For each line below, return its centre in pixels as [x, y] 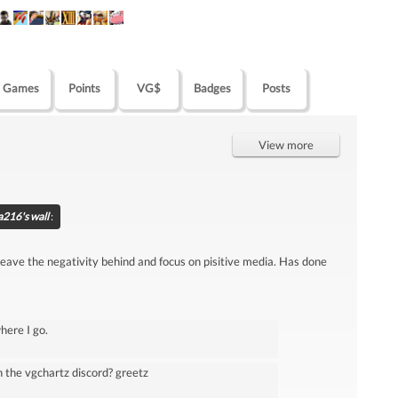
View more [287, 144]
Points [85, 88]
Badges [213, 88]
